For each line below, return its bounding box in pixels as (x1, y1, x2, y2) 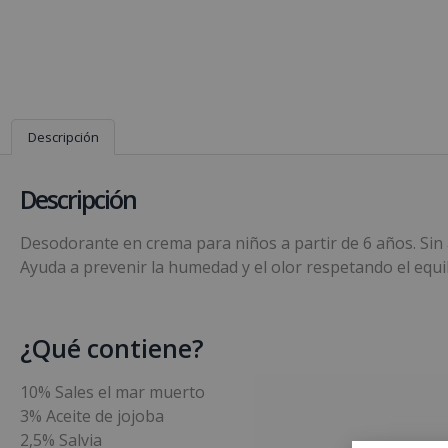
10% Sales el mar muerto (20, 380, 205, 403)
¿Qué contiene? (20, 330, 204, 365)
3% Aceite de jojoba (20, 404, 164, 427)
